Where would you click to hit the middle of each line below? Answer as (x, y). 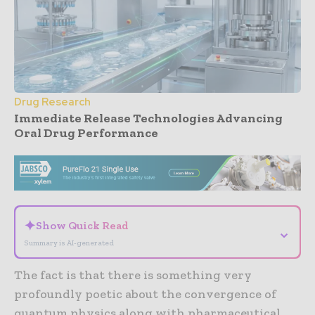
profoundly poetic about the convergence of (145, 294)
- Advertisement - (157, 147)
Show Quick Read (82, 226)
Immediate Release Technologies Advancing (148, 118)
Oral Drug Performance (86, 133)
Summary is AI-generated (69, 243)
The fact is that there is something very (133, 275)
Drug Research (52, 102)
